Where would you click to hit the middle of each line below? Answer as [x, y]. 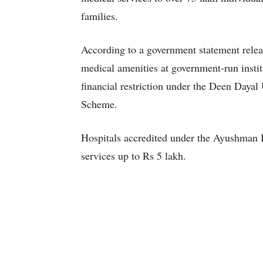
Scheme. [99, 104]
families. [100, 16]
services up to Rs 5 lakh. [134, 156]
